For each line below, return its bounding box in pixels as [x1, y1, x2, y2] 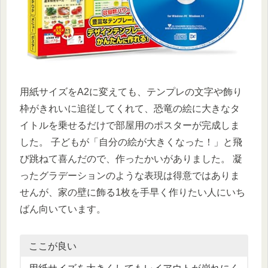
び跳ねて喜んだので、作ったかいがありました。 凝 [20, 153, 242, 164]
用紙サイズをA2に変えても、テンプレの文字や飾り [20, 86, 242, 97]
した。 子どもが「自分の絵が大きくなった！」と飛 [20, 136, 242, 147]
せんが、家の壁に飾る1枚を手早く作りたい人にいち [20, 187, 245, 197]
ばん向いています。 [20, 203, 106, 214]
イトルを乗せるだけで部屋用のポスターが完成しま [20, 120, 240, 130]
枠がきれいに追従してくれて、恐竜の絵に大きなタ [20, 103, 240, 114]
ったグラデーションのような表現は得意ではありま [20, 170, 240, 181]
